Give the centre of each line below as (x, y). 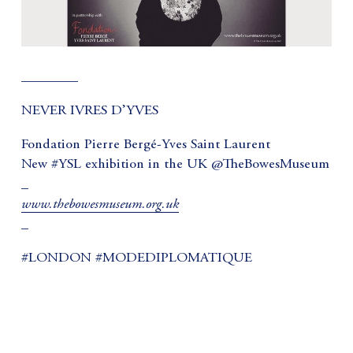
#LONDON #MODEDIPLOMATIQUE (136, 258)
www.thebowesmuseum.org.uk (100, 204)
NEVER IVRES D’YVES (89, 111)
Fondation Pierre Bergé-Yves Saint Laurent (145, 145)
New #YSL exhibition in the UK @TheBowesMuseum (175, 164)
